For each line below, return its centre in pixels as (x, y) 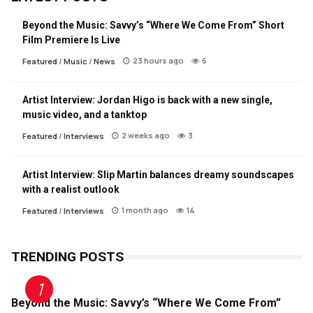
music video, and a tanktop (85, 115)
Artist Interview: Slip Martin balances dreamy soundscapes (158, 175)
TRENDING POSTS (67, 257)
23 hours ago (158, 61)
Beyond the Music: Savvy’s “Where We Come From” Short (153, 26)
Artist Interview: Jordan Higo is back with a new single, (147, 100)
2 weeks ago (146, 136)
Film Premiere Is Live (71, 40)
